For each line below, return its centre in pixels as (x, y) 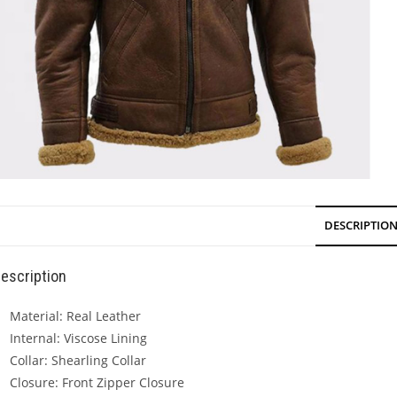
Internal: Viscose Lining (78, 339)
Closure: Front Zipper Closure (97, 383)
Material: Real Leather (75, 316)
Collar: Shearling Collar (78, 361)
